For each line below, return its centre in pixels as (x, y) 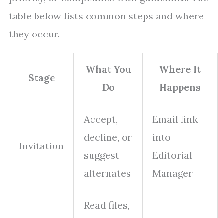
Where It (180, 69)
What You (108, 69)
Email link (175, 119)
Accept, (101, 119)
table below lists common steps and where (106, 16)
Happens (180, 87)
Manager (173, 173)
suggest (101, 155)
